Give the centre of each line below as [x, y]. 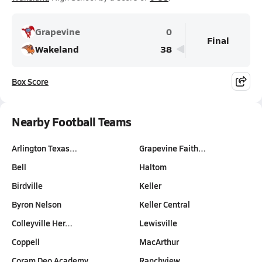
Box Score [30, 81]
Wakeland [57, 49]
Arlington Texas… [44, 148]
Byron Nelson [37, 204]
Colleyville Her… [42, 223]
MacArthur [159, 242]
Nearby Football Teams [72, 122]
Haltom [153, 167]
